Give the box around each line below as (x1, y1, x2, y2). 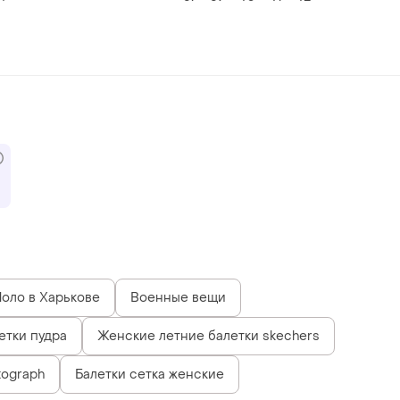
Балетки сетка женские (75, 365, 224, 383)
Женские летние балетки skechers (97, 327, 320, 345)
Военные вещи (130, 288, 226, 306)
